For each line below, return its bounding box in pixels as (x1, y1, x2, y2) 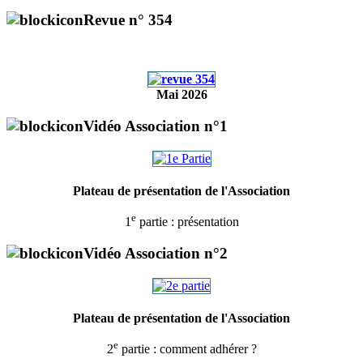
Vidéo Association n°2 (83, 244, 228, 262)
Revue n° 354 (83, 11, 173, 28)
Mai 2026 (156, 88, 207, 102)
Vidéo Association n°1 (83, 117, 228, 135)
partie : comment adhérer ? (117, 341, 257, 356)
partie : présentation (135, 215, 239, 229)
